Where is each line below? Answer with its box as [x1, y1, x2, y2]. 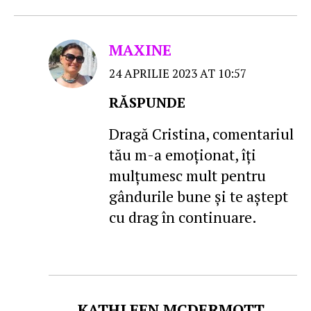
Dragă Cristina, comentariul [109, 124, 294, 144]
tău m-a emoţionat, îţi [109, 144, 256, 165]
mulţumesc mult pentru [109, 165, 266, 186]
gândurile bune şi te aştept [109, 186, 288, 207]
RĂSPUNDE [109, 93, 185, 112]
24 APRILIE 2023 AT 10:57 [109, 65, 246, 82]
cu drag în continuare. [109, 207, 257, 228]
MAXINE [109, 40, 171, 60]
